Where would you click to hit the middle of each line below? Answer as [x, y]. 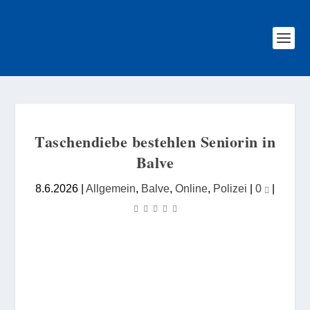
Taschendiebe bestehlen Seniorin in [155, 142]
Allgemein [111, 188]
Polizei [230, 188]
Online [191, 188]
